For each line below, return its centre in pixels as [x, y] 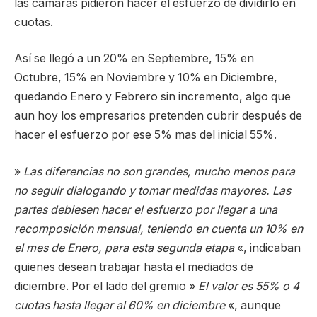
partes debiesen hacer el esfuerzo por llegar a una [146, 209]
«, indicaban [267, 248]
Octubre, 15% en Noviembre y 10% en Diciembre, [146, 78]
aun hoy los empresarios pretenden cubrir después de [158, 116]
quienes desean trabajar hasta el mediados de [134, 267]
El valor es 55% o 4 [249, 286]
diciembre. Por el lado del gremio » [106, 286]
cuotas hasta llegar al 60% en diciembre [120, 305]
